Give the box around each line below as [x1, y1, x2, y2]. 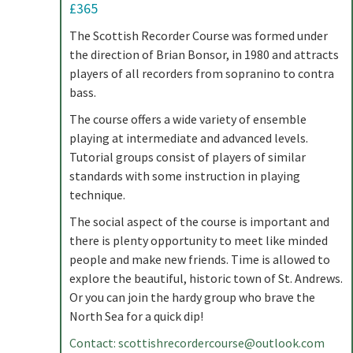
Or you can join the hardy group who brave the [69, 289, 315, 305]
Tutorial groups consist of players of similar [69, 149, 306, 165]
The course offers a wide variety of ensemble [69, 111, 307, 127]
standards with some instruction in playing [69, 168, 300, 184]
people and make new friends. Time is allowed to [69, 251, 330, 267]
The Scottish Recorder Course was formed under [69, 28, 328, 43]
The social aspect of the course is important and [69, 214, 329, 229]
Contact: [69, 335, 118, 351]
